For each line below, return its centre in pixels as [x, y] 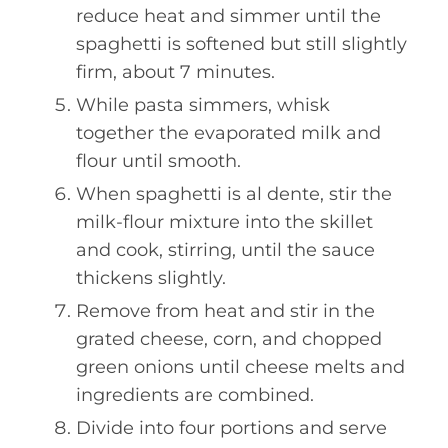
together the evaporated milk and [228, 133]
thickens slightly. [151, 278]
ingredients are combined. [195, 395]
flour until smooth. [158, 161]
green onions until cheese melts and [240, 367]
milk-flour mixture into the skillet [224, 222]
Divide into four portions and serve [231, 428]
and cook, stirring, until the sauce [225, 250]
